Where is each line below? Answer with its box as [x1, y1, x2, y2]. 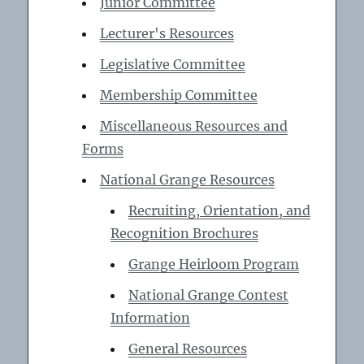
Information [110, 310, 190, 327]
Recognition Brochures [110, 225, 258, 242]
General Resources [128, 340, 247, 357]
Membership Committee [99, 87, 258, 104]
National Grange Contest [128, 287, 288, 304]
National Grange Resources [99, 171, 275, 188]
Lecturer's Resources [99, 25, 234, 42]
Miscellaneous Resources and [99, 118, 288, 135]
